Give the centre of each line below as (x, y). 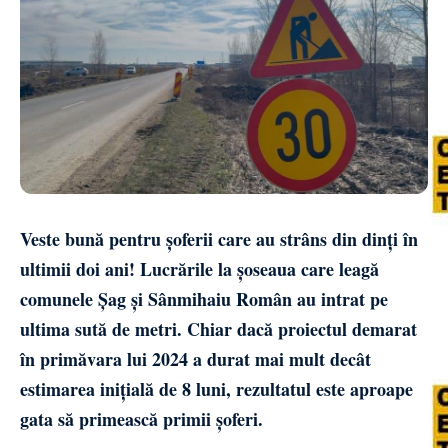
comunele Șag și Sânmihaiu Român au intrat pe (204, 298)
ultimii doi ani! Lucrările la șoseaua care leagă (199, 268)
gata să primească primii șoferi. (141, 418)
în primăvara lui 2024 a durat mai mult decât (195, 358)
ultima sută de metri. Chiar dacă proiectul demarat (218, 328)
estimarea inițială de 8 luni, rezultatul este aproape (216, 388)
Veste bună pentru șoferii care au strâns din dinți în (219, 238)
